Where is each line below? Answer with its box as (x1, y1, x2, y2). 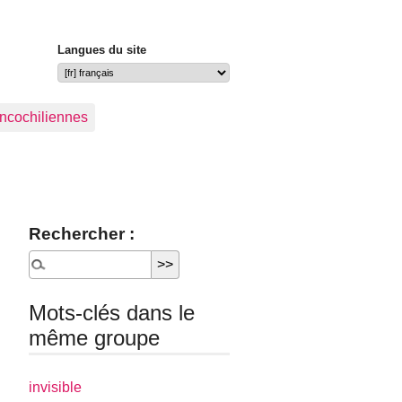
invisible (29, 380, 83, 396)
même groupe (29, 326, 161, 350)
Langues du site (57, 43, 146, 57)
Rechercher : (29, 224, 135, 243)
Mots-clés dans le (29, 301, 196, 325)
